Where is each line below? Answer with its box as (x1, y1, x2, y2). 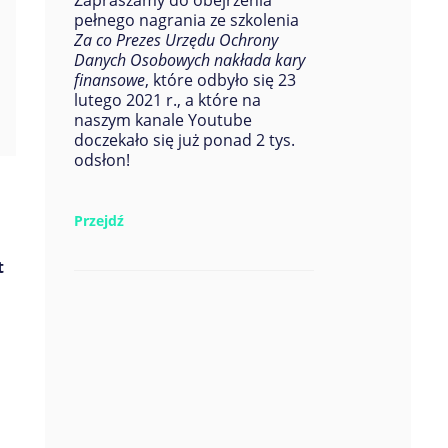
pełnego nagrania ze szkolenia (73, 9, 299, 31)
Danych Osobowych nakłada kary (73, 49, 305, 71)
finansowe (73, 69, 145, 91)
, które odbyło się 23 (144, 69, 296, 91)
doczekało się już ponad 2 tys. (73, 129, 295, 151)
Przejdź (73, 211, 124, 230)
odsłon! (73, 149, 130, 171)
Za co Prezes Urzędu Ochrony (73, 29, 278, 51)
